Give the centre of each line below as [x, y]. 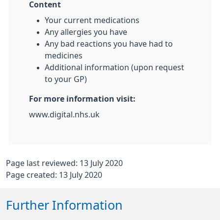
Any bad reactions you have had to [109, 44]
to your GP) [66, 79]
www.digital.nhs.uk [64, 114]
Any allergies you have [86, 32]
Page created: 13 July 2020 [54, 175]
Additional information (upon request [114, 67]
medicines [64, 55]
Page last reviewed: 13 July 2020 [64, 163]
